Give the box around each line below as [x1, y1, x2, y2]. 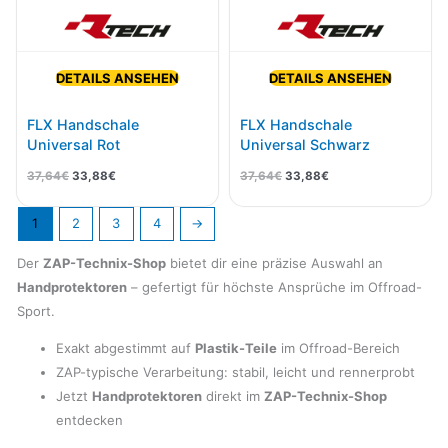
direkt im [202, 388, 264, 405]
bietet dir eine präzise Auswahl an [166, 255, 383, 272]
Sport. [17, 303, 55, 320]
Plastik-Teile [195, 340, 277, 357]
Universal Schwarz [240, 135, 370, 153]
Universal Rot [27, 135, 120, 153]
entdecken [56, 412, 123, 429]
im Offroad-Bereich [277, 340, 400, 357]
